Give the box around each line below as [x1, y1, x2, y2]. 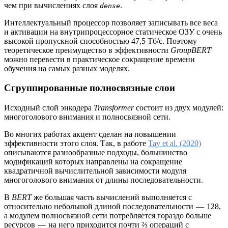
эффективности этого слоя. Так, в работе [4, 139, 148, 148]
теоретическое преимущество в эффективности [4, 45, 170, 54]
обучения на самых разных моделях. [4, 64, 130, 73]
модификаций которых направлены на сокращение [4, 157, 182, 166]
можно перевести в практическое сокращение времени [4, 54, 195, 64]
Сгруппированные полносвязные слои [4, 82, 175, 94]
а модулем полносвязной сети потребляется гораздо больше [4, 211, 211, 220]
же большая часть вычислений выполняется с [32, 193, 192, 202]
